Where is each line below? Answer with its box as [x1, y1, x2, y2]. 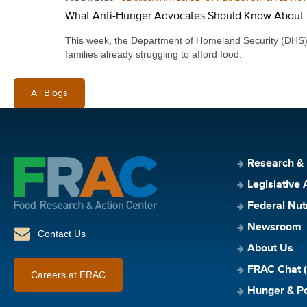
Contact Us [38, 228, 86, 239]
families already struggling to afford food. [65, 49, 242, 60]
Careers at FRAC [31, 269, 106, 280]
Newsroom [247, 222, 302, 233]
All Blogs [31, 88, 68, 98]
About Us [247, 243, 293, 254]
